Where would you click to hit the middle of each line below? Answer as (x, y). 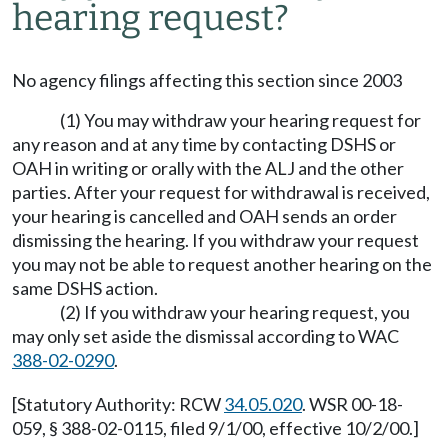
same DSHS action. (85, 288)
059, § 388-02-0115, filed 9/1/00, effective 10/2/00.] (215, 428)
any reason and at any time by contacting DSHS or (204, 144)
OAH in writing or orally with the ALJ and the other (208, 168)
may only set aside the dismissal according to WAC (205, 336)
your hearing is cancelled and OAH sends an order (204, 216)
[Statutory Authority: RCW (118, 404)
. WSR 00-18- (352, 404)
